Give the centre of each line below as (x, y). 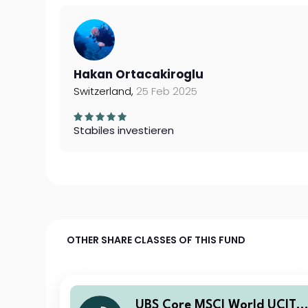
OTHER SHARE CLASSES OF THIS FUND (156, 240)
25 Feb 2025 (167, 91)
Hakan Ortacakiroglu (139, 74)
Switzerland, (105, 91)
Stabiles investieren (124, 130)
